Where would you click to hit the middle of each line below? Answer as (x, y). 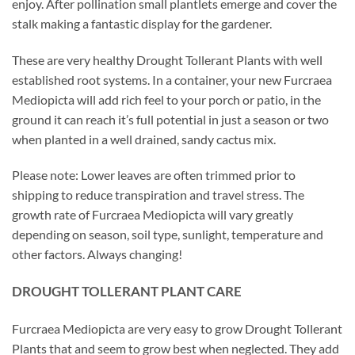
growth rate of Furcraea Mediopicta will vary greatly (153, 215)
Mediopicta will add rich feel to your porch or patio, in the (166, 99)
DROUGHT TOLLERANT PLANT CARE (127, 292)
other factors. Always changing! (97, 254)
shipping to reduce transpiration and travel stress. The (158, 195)
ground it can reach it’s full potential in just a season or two (170, 119)
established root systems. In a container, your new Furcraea (172, 79)
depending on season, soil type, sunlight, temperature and (168, 235)
